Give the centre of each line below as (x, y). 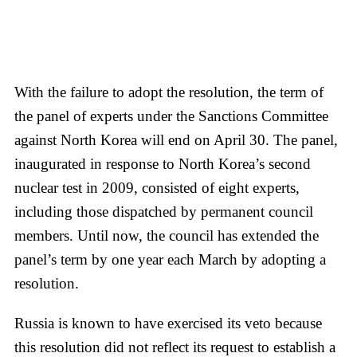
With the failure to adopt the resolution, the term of (169, 92)
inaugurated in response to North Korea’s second (163, 163)
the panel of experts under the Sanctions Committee (171, 116)
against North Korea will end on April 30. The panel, (176, 139)
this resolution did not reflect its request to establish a (175, 347)
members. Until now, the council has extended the (167, 235)
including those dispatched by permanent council (164, 211)
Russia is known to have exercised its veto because (168, 323)
